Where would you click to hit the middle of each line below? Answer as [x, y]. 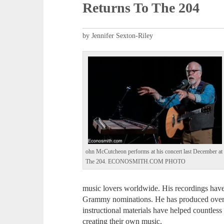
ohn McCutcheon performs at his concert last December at [154, 152]
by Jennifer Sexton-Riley [118, 36]
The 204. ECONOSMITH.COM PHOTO [136, 162]
